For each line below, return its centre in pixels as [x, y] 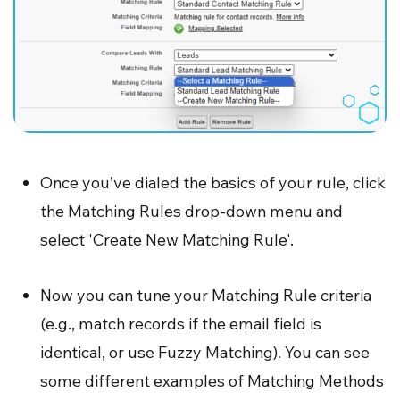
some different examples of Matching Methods [212, 380]
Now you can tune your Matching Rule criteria [206, 295]
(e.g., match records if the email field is [181, 323]
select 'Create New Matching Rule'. [167, 239]
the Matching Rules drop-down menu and [192, 211]
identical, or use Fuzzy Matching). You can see [205, 352]
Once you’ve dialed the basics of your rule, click [213, 182]
